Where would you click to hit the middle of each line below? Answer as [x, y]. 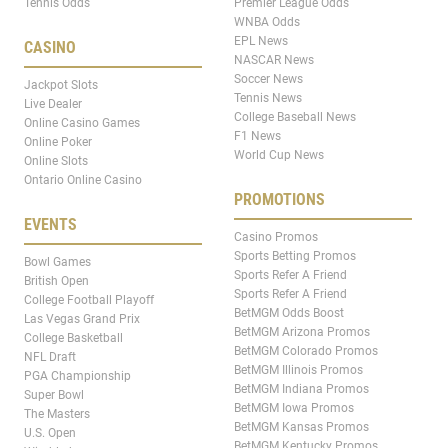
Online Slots [56, 161]
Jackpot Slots [61, 85]
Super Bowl [54, 395]
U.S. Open [50, 433]
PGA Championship [77, 376]
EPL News [261, 41]
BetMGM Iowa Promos [294, 408]
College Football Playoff [89, 300]
